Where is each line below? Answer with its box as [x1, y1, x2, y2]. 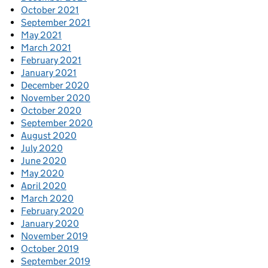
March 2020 [21, 193, 74, 205]
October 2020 [21, 105, 81, 117]
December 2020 [21, 80, 89, 92]
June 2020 [21, 155, 66, 167]
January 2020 [21, 218, 79, 230]
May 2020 [21, 167, 64, 179]
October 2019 [21, 243, 79, 255]
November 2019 [21, 230, 88, 242]
